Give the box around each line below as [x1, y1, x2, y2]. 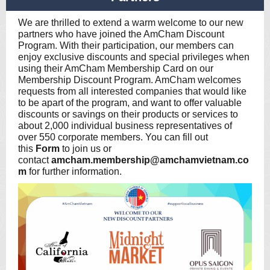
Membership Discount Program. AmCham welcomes [18, 75, 241, 85]
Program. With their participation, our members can [18, 40, 234, 51]
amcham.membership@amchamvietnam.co [51, 155, 249, 165]
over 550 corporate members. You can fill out [18, 132, 208, 142]
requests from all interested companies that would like [18, 86, 246, 96]
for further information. [27, 166, 122, 177]
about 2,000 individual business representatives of [18, 121, 232, 131]
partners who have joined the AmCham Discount [18, 29, 224, 39]
